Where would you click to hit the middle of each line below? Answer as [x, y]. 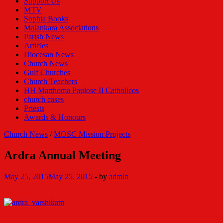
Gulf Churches [47, 72]
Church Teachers [51, 81]
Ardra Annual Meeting [62, 155]
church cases [44, 99]
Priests [34, 108]
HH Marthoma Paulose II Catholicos [81, 90]
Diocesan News [49, 55]
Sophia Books [46, 19]
